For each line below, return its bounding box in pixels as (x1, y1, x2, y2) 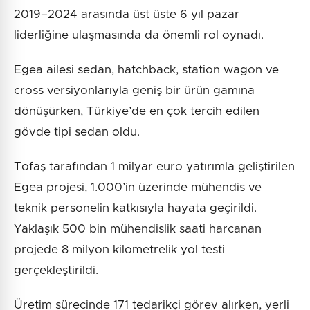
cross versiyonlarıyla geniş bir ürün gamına (14, 84, 255, 97)
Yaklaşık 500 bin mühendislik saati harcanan (14, 223, 262, 235)
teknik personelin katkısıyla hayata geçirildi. (14, 202, 257, 215)
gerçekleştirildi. (14, 264, 98, 277)
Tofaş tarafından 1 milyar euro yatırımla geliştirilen (14, 161, 295, 173)
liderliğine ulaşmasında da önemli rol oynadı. (14, 29, 264, 42)
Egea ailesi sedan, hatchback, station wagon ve (14, 64, 279, 76)
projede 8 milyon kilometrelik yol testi (14, 244, 225, 256)
